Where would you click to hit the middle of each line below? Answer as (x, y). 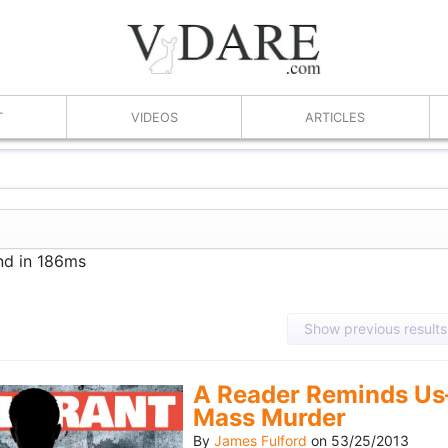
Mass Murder (269, 417)
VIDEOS (154, 117)
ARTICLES (335, 117)
